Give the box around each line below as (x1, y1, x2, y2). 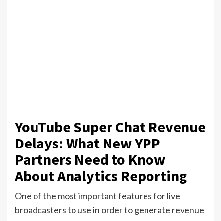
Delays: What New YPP (15, 134, 160, 153)
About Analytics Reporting (15, 166, 187, 185)
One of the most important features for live (15, 190, 180, 202)
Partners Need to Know (15, 150, 165, 169)
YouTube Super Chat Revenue (15, 117, 206, 137)
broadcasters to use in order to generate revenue (15, 204, 204, 216)
